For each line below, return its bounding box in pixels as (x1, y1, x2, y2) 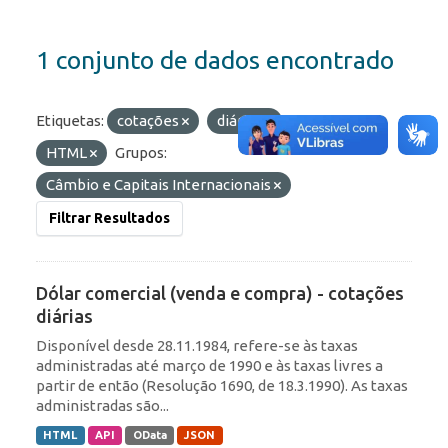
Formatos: (290, 112, 360, 130)
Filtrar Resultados (49, 210, 170, 227)
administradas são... (36, 397, 169, 415)
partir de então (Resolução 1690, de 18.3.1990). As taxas (36, 377, 408, 395)
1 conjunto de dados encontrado (36, 46, 394, 75)
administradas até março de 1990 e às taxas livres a (36, 357, 383, 375)
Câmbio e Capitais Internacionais (46, 176, 274, 194)
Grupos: (115, 144, 167, 162)
